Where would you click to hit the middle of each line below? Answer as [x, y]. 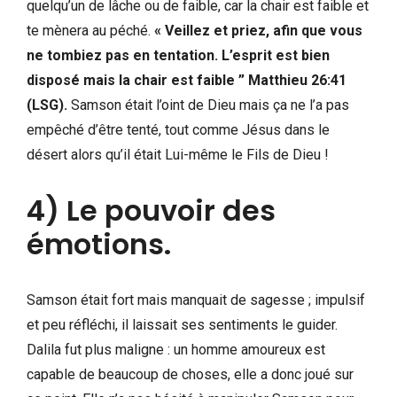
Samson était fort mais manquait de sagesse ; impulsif [196, 300]
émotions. [99, 244]
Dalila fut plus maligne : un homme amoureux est [176, 349]
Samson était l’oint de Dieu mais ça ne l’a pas [210, 105]
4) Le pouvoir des [151, 210]
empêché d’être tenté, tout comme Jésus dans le [178, 129]
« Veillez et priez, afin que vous [258, 30]
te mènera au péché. [90, 30]
